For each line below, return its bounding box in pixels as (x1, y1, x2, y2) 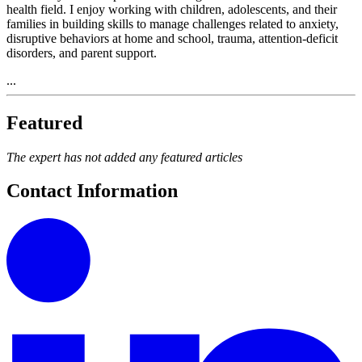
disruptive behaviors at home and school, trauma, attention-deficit (6, 31, 338, 45)
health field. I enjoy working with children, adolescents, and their (6, 2, 337, 16)
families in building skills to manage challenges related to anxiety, (6, 16, 339, 31)
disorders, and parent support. (6, 45, 157, 60)
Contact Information (6, 180, 178, 202)
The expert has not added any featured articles (6, 149, 242, 164)
